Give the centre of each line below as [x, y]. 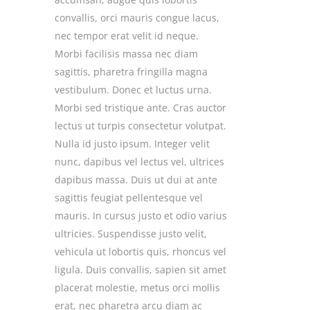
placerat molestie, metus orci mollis [137, 288]
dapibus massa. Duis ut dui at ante [136, 180]
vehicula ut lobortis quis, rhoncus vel [140, 252]
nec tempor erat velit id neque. [127, 36]
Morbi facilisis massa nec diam [126, 54]
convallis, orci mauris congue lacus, [137, 18]
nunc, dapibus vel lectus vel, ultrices [139, 162]
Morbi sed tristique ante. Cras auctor [140, 108]
